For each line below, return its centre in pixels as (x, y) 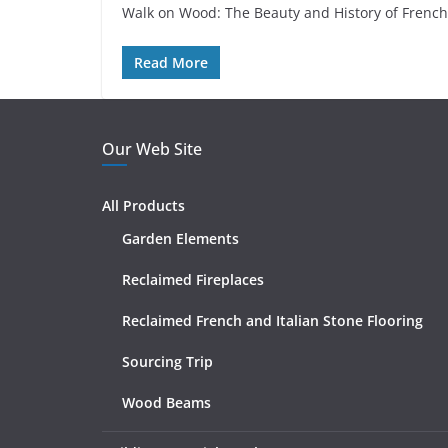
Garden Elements (180, 238)
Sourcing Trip (167, 361)
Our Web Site (152, 149)
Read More (171, 62)
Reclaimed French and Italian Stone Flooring (272, 320)
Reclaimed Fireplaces (193, 279)
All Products (143, 205)
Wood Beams (166, 402)
